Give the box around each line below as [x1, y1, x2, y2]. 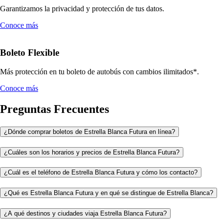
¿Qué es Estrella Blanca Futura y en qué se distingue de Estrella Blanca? [4, 189, 213, 197]
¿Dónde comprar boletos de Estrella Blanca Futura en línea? [4, 128, 175, 135]
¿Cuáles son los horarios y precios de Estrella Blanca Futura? [4, 148, 179, 156]
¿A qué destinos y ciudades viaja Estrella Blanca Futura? [4, 209, 167, 217]
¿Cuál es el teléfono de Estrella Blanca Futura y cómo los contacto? [4, 169, 197, 176]
